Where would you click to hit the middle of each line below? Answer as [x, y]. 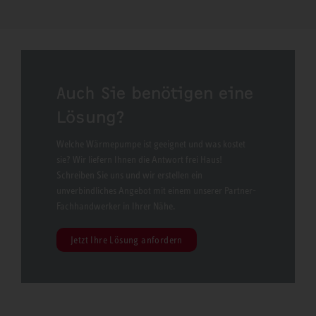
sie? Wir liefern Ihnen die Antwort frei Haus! [139, 160]
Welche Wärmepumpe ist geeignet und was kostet [151, 144]
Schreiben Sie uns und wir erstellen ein [129, 175]
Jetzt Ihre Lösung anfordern [127, 240]
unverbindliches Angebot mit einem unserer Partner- [156, 191]
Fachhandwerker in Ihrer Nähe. [116, 206]
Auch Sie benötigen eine [155, 93]
